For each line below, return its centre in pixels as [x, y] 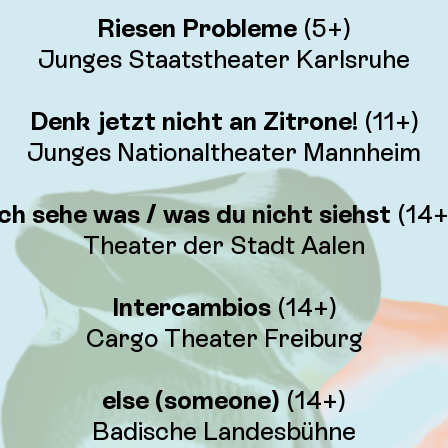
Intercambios [191, 307]
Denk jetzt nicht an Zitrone [190, 121]
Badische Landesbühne [224, 431]
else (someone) [191, 400]
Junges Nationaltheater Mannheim [224, 152]
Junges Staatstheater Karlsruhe [224, 59]
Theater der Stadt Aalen [224, 245]
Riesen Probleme [197, 28]
